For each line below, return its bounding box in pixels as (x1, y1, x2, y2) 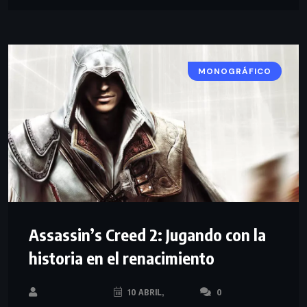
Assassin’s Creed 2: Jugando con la (29, 223, 266, 245)
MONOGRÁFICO (198, 65, 271, 77)
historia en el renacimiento (29, 247, 214, 268)
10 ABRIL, (125, 286, 164, 297)
